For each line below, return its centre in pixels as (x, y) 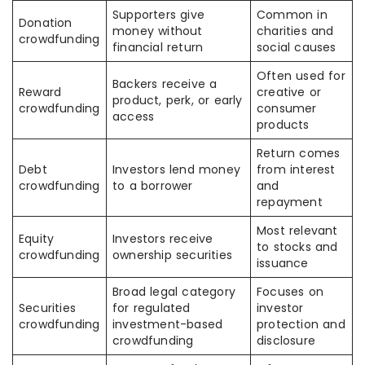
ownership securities (172, 255)
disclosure (286, 341)
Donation (46, 23)
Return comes (299, 153)
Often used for (301, 76)
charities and (295, 31)
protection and (301, 324)
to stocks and (297, 247)
